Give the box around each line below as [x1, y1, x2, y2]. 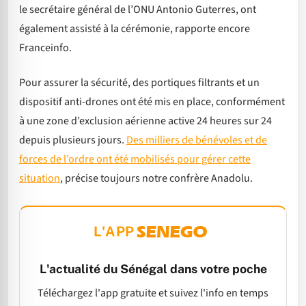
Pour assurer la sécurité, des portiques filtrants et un [19, 74, 260, 90]
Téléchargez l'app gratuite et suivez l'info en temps [38, 286, 268, 301]
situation [19, 170, 60, 186]
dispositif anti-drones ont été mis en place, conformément [19, 94, 285, 109]
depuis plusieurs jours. [19, 132, 126, 148]
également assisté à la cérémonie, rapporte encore [19, 21, 250, 37]
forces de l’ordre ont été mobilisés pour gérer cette [19, 151, 251, 167]
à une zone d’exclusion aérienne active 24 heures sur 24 [19, 113, 272, 128]
